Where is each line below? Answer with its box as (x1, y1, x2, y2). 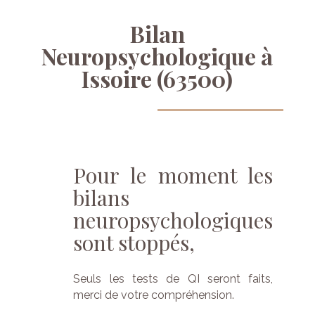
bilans (73, 183, 130, 212)
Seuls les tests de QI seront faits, (73, 272, 274, 286)
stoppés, (118, 228, 200, 257)
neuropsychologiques (73, 205, 274, 234)
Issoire (82, 63, 153, 94)
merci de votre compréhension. (73, 288, 235, 302)
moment (157, 160, 237, 189)
